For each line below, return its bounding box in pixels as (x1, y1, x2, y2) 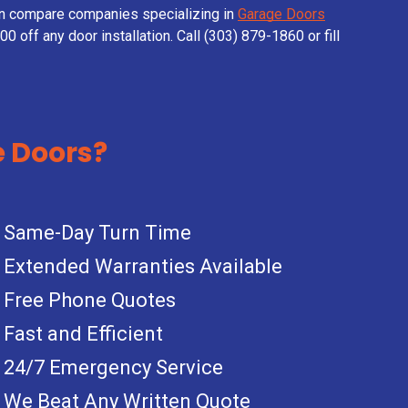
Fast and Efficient (4, 321, 164, 345)
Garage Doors (238, 5, 325, 23)
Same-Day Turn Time (4, 220, 192, 244)
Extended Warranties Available (4, 254, 283, 278)
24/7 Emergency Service (4, 355, 224, 379)
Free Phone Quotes (4, 288, 177, 311)
